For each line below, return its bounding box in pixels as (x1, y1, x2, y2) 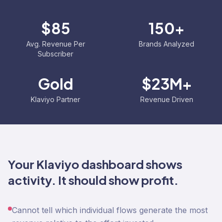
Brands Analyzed (139, 40, 194, 48)
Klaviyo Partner (31, 95, 80, 104)
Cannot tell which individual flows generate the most (12, 205, 208, 215)
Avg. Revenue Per (26, 40, 85, 48)
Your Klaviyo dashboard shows (8, 157, 182, 171)
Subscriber (38, 50, 73, 58)
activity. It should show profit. (8, 172, 178, 187)
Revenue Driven (140, 95, 193, 104)
